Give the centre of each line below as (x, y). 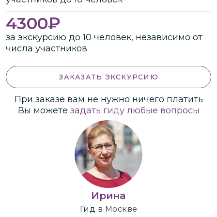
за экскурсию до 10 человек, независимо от (104, 37)
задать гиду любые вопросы (135, 110)
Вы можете (44, 110)
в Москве (117, 209)
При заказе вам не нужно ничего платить (108, 99)
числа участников (46, 48)
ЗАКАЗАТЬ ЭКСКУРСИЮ (109, 77)
